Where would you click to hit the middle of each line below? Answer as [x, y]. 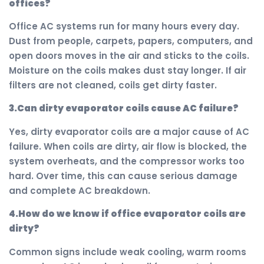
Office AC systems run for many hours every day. [124, 27]
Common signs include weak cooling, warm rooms [128, 252]
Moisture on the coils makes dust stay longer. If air [128, 71]
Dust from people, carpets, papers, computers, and [131, 41]
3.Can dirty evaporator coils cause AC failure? [124, 108]
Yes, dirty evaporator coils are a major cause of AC [129, 131]
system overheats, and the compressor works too [127, 161]
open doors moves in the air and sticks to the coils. [129, 56]
